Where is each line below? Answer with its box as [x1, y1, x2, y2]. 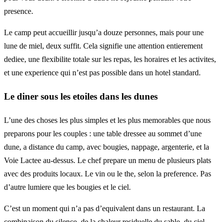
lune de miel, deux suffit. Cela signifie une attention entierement [4, 42, 203, 51]
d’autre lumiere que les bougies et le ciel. [4, 182, 131, 191]
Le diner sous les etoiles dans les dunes [4, 91, 158, 102]
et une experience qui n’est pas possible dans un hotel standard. [4, 68, 201, 77]
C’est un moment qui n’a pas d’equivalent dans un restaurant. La [4, 204, 205, 213]
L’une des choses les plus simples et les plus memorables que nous [4, 115, 211, 124]
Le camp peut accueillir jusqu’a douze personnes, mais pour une [4, 28, 204, 37]
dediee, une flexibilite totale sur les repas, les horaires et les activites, [4, 55, 216, 64]
